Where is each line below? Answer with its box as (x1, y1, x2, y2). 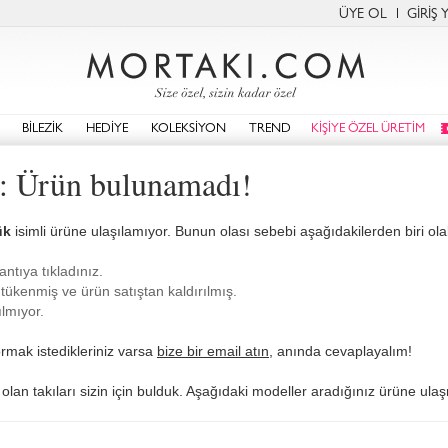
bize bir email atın (157, 343, 269, 359)
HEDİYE (86, 123, 128, 136)
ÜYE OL (339, 8, 387, 22)
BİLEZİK (22, 123, 63, 136)
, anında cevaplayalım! (269, 343, 412, 359)
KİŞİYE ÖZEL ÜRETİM (311, 123, 425, 136)
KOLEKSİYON (151, 123, 226, 136)
